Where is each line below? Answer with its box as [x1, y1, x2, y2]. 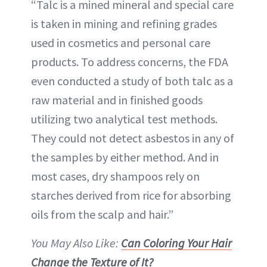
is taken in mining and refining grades [31, 16, 217, 32]
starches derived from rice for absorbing [31, 188, 231, 203]
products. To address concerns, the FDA [31, 54, 228, 70]
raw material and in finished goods [31, 92, 203, 108]
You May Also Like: [31, 235, 121, 251]
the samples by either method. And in [31, 150, 219, 165]
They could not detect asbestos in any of [31, 131, 234, 146]
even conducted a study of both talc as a [31, 73, 233, 89]
